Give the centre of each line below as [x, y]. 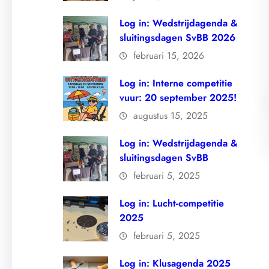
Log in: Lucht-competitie [172, 204]
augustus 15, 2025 [171, 116]
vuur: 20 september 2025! [178, 98]
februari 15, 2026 [169, 56]
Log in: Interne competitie [176, 83]
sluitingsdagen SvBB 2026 [178, 38]
